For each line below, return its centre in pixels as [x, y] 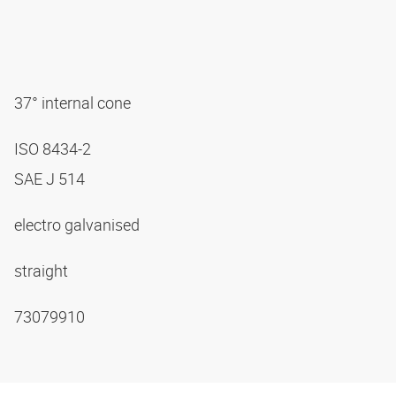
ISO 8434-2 [54, 148]
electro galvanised [79, 224]
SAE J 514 [51, 178]
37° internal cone [74, 102]
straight [43, 270]
